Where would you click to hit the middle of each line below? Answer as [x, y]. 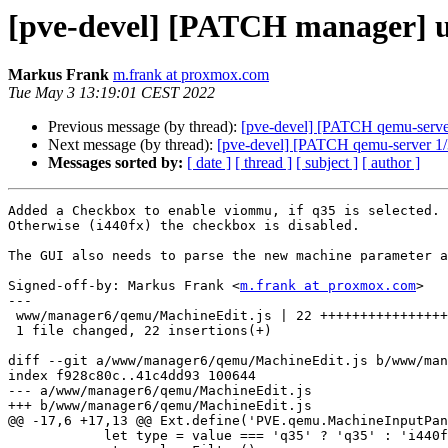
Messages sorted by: [115, 163]
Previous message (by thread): [144, 127]
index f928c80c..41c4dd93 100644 [132, 376]
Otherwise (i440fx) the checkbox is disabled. [184, 226]
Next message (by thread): [132, 145]
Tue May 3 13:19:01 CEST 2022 [111, 93]
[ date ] [209, 163]
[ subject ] [327, 163]
